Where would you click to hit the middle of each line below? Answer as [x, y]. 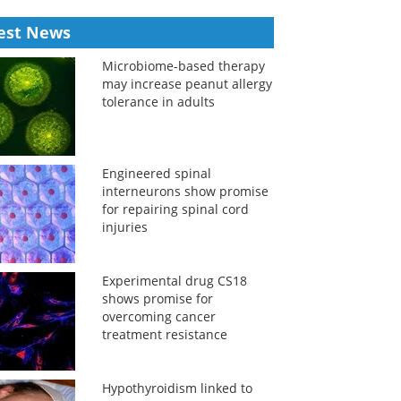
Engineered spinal [156, 173]
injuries [124, 227]
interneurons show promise [185, 191]
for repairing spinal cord [175, 209]
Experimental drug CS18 [174, 281]
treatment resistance [164, 334]
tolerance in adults [158, 102]
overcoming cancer [158, 316]
